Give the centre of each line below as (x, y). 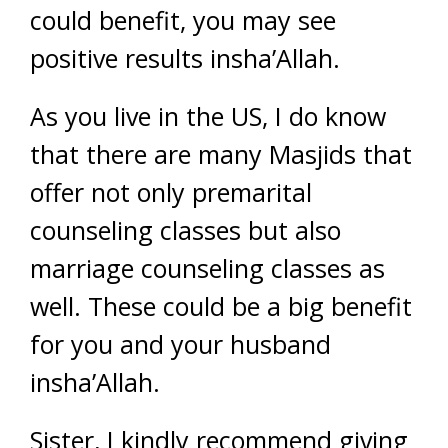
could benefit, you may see (183, 20)
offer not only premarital (171, 192)
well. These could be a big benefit (221, 306)
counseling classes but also (185, 230)
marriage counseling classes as (207, 268)
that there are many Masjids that (221, 154)
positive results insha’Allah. (185, 58)
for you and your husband (180, 344)
